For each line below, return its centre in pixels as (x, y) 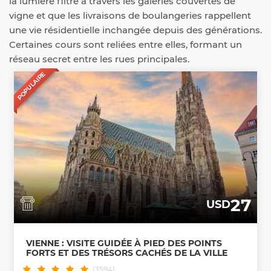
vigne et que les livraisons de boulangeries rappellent (130, 15)
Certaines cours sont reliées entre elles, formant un (126, 44)
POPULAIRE (31, 86)
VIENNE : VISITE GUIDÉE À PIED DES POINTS (124, 243)
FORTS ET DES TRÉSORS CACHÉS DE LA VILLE (127, 253)
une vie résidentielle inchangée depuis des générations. (135, 30)
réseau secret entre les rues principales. (99, 59)
